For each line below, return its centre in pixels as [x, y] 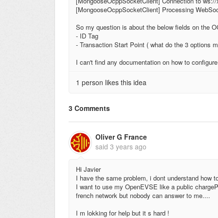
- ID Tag [87, 36]
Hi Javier [88, 169]
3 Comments [89, 108]
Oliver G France [121, 136]
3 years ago [128, 146]
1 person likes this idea [111, 82]
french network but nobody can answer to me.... [143, 195]
